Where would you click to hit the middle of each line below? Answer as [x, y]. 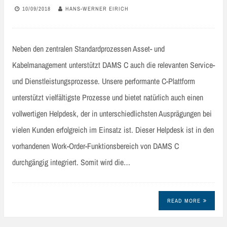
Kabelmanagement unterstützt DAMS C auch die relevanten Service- [113, 65]
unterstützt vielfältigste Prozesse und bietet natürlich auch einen [108, 97]
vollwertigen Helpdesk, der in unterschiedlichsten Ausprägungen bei [112, 113]
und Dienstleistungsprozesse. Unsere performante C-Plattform [104, 81]
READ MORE [184, 201]
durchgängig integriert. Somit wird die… [71, 162]
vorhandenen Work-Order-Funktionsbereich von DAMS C [96, 146]
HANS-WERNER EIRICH [97, 9]
